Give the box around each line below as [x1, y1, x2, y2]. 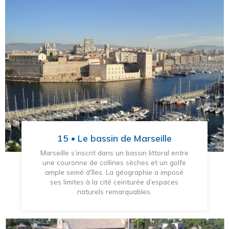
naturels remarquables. [77, 187, 152, 196]
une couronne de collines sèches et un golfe [42, 158, 187, 167]
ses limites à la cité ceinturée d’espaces [50, 177, 179, 187]
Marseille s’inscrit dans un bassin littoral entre [40, 148, 189, 157]
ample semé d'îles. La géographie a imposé [45, 168, 184, 177]
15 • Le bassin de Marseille [57, 132, 172, 144]
